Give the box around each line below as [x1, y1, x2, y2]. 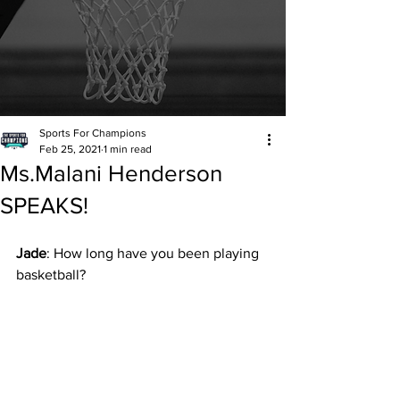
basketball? [16, 267, 86, 282]
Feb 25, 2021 [39, 143, 101, 155]
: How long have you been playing [46, 246, 262, 261]
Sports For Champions [39, 127, 146, 139]
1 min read [104, 143, 152, 155]
